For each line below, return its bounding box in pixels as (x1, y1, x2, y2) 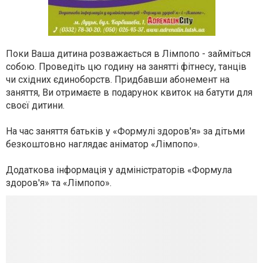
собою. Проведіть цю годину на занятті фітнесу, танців (6, 61, 247, 72)
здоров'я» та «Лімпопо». (6, 177, 112, 188)
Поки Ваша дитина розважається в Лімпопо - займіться (6, 48, 251, 59)
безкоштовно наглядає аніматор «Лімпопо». (6, 139, 200, 150)
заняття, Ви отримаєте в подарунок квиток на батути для (6, 87, 252, 98)
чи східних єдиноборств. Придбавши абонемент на (6, 74, 230, 85)
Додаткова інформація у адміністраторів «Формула (6, 164, 232, 176)
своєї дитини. (6, 100, 65, 111)
